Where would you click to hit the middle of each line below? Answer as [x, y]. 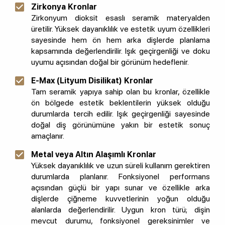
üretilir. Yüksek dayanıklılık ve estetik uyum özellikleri [121, 29]
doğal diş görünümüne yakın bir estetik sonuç [121, 125]
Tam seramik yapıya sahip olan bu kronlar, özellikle [121, 92]
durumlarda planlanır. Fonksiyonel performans [121, 177]
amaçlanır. [48, 136]
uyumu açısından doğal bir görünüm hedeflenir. [110, 62]
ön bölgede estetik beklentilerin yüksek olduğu [121, 103]
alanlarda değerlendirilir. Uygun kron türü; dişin [121, 210]
